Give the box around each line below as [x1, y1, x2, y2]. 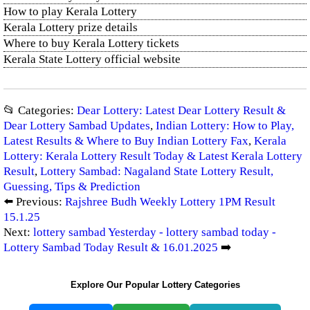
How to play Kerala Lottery [3, 5, 137, 18]
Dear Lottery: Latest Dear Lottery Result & [77, 104, 286, 117]
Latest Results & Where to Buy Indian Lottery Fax [3, 134, 248, 147]
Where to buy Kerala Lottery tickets [3, 37, 179, 50]
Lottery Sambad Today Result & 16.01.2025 [3, 241, 218, 254]
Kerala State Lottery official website [3, 53, 181, 66]
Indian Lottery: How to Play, [156, 119, 294, 132]
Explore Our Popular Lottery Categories [70, 280, 240, 290]
